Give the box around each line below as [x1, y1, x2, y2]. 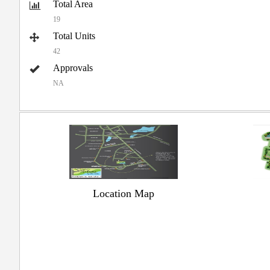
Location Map [93, 187, 155, 200]
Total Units [53, 31, 95, 42]
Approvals [53, 63, 93, 74]
